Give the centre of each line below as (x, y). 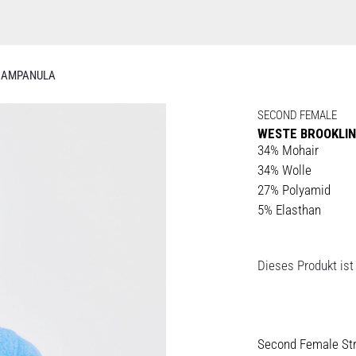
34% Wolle (284, 170)
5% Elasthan (289, 210)
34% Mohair (288, 150)
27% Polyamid (294, 190)
